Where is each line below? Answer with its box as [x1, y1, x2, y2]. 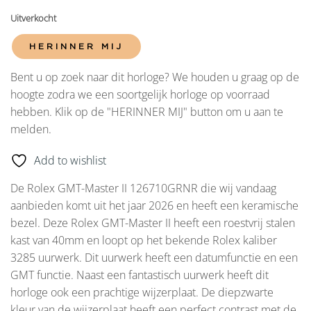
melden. [10, 121, 51, 137]
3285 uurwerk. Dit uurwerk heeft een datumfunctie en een [10, 250, 298, 266]
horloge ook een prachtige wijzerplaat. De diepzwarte [10, 285, 274, 301]
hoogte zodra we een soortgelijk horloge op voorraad [10, 86, 270, 102]
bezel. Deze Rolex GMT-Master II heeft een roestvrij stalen [10, 215, 295, 231]
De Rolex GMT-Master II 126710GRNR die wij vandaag [10, 180, 276, 196]
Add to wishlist [34, 153, 106, 169]
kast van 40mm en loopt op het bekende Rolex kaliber [10, 233, 277, 249]
